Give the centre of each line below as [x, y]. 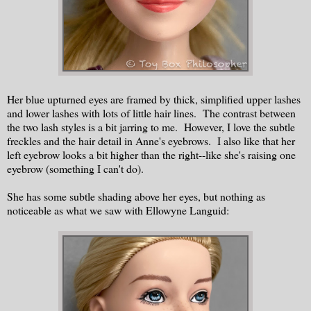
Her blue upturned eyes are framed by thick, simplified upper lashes [154, 99]
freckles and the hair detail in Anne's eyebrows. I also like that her [151, 140]
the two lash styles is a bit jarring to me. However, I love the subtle [151, 126]
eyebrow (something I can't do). [75, 168]
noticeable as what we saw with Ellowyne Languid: [118, 210]
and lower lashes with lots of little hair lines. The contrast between [151, 112]
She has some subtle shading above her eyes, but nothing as [136, 196]
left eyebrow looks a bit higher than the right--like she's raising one [151, 154]
